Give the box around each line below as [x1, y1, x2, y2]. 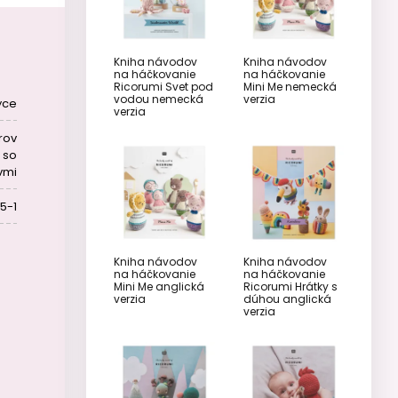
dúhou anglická [243, 291, 331, 306]
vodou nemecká [114, 91, 203, 107]
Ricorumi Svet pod [114, 78, 213, 94]
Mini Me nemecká [243, 78, 337, 94]
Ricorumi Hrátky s [243, 279, 338, 294]
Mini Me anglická [114, 279, 204, 294]
